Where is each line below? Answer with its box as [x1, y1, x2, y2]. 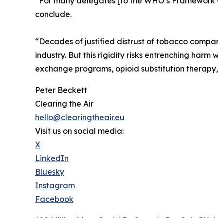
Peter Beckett [35, 85, 87, 95]
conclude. [35, 9, 72, 19]
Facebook [35, 194, 73, 204]
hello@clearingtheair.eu [35, 112, 125, 122]
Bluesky [35, 166, 64, 177]
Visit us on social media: [35, 126, 124, 136]
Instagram [35, 180, 75, 190]
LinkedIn [35, 153, 69, 163]
